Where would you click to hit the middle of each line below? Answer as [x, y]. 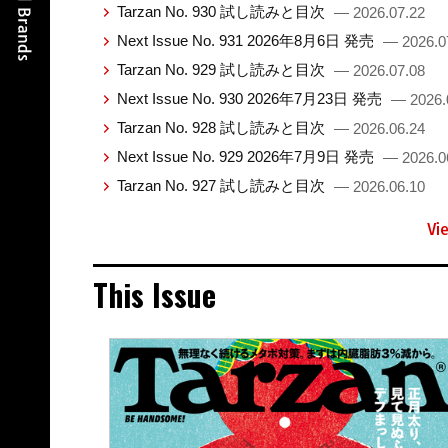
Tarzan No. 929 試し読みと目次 [222, 69]
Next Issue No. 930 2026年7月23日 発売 [251, 98]
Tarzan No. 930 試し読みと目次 [222, 11]
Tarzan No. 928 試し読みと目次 [222, 127]
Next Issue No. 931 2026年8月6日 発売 [247, 40]
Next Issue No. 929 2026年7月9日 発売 [247, 156]
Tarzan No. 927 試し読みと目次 [222, 185]
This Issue [154, 294]
